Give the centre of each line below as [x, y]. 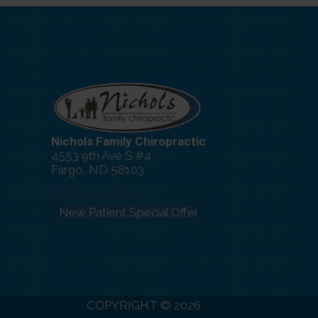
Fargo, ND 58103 [98, 169]
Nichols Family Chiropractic [128, 141]
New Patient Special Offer [129, 212]
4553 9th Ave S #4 [101, 155]
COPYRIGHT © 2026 [144, 306]
